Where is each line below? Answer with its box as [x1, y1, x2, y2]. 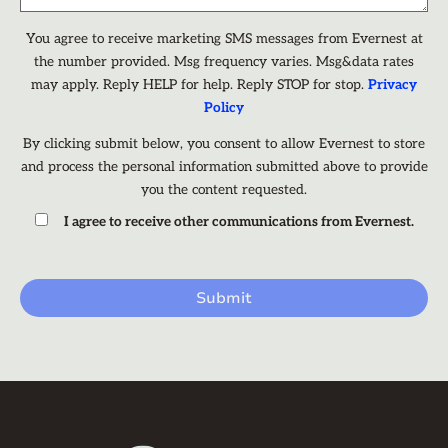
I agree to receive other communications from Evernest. [63, 213, 414, 230]
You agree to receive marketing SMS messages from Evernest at [25, 30, 423, 47]
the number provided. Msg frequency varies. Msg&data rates [34, 53, 414, 70]
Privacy [368, 76, 417, 93]
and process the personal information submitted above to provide [20, 158, 428, 175]
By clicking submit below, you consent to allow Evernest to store [23, 135, 425, 152]
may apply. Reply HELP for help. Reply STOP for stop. [31, 76, 368, 93]
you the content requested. [141, 181, 307, 198]
